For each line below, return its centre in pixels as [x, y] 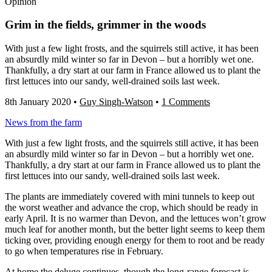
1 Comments [186, 102]
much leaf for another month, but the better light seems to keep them [135, 229]
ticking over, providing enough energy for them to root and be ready [135, 240]
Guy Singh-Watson [116, 102]
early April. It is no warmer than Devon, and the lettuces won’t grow [136, 219]
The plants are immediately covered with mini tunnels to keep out [130, 197]
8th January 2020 [38, 102]
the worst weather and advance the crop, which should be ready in [131, 208]
